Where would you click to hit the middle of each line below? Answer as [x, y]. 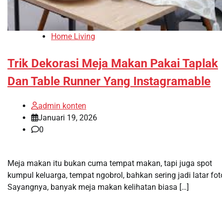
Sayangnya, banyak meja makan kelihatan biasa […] [98, 187]
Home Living [73, 37]
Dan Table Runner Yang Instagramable [109, 82]
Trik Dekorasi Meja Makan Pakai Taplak [113, 64]
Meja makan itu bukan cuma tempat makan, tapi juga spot [110, 164]
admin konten [62, 106]
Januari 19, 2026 [68, 118]
